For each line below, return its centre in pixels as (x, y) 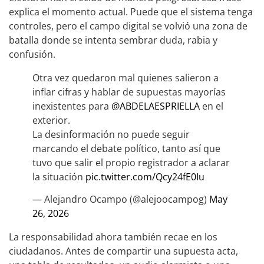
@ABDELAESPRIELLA (156, 106)
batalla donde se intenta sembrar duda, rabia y (113, 40)
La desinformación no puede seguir (111, 134)
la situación (59, 176)
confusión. (32, 54)
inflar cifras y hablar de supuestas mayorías (129, 92)
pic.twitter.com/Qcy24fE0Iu (145, 176)
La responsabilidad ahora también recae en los (113, 237)
